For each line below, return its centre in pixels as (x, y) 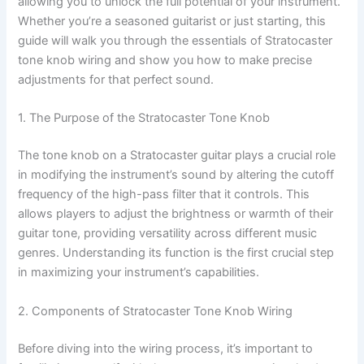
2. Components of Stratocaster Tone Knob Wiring (156, 311)
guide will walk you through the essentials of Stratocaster (175, 41)
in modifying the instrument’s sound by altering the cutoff (176, 175)
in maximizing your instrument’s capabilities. (139, 273)
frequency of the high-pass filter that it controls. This (164, 195)
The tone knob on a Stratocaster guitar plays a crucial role (177, 156)
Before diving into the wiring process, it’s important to (166, 348)
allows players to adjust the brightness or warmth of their (176, 214)
